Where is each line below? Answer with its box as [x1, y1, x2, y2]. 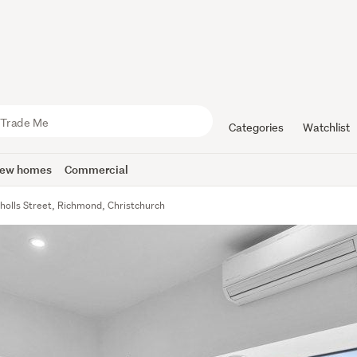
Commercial [65, 162, 129, 177]
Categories [228, 120, 284, 135]
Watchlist [302, 120, 350, 135]
